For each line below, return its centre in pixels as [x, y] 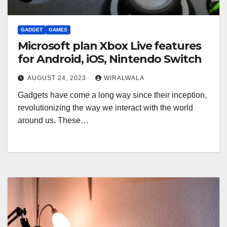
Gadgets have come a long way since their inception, [112, 95]
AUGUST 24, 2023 [58, 78]
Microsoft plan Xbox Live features [109, 46]
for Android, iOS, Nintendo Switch [110, 59]
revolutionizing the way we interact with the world [105, 108]
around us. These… [53, 121]
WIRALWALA [124, 78]
